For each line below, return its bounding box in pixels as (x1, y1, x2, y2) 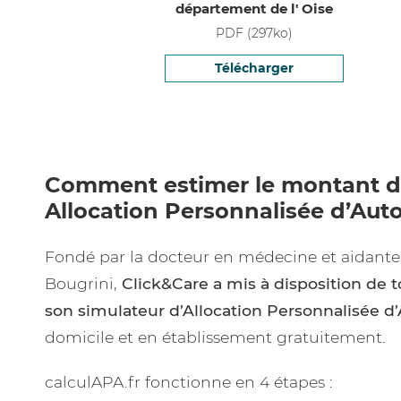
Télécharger (214, 60, 294, 76)
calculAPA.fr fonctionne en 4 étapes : (45, 372, 333, 391)
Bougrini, (45, 274, 122, 293)
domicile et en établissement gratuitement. (45, 328, 386, 346)
